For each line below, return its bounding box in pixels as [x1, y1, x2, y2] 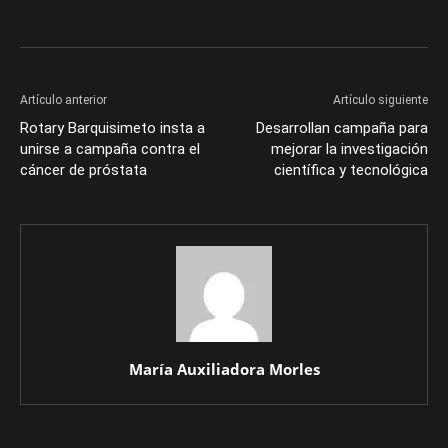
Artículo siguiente [333, 93, 428, 107]
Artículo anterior [20, 93, 107, 107]
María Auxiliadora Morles [128, 359, 320, 379]
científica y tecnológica [274, 161, 428, 179]
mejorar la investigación [271, 140, 428, 158]
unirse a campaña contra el [20, 140, 200, 158]
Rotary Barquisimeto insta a [20, 119, 205, 137]
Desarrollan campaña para [256, 119, 428, 137]
